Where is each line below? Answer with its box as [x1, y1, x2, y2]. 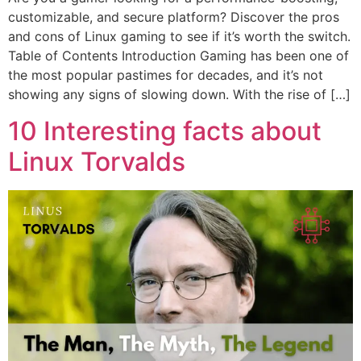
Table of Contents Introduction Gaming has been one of [8, 48, 349, 64]
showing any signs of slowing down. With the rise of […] [8, 86, 351, 103]
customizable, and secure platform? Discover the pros [8, 9, 339, 26]
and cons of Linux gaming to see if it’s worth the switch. [8, 28, 351, 45]
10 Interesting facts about [8, 114, 322, 147]
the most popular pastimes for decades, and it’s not [8, 67, 323, 84]
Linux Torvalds [8, 145, 185, 177]
